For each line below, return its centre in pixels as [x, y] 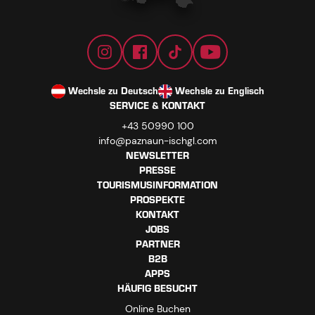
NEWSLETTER [157, 156]
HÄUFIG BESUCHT [157, 289]
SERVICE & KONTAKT [157, 106]
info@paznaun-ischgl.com [157, 141]
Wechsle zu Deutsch [113, 91]
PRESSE [157, 171]
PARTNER [157, 245]
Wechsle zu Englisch [219, 91]
